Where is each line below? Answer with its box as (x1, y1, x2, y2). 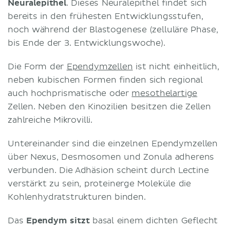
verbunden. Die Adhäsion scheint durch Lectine (8, 165, 209, 176)
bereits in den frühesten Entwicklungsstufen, (8, 11, 203, 22)
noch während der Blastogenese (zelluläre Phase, (8, 24, 218, 35)
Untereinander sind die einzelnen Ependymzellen (8, 138, 218, 149)
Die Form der (8, 61, 67, 72)
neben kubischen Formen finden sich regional (8, 74, 203, 85)
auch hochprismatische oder (8, 88, 132, 99)
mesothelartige (131, 88, 198, 99)
